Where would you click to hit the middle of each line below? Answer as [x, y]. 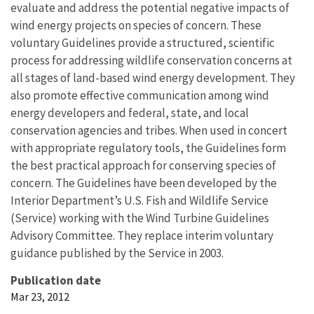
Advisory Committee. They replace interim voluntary [142, 235]
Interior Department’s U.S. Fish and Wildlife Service [139, 200]
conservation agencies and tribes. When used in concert [149, 130]
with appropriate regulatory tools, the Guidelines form [148, 148]
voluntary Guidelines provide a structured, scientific [143, 42]
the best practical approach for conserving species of [143, 165]
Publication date [56, 280]
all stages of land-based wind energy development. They [153, 77]
